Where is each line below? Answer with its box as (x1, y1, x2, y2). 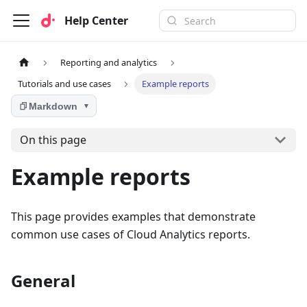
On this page (19, 132, 86, 148)
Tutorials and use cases (18, 77, 112, 90)
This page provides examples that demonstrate (11, 208, 256, 224)
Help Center (64, 13, 128, 28)
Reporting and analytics (60, 56, 158, 69)
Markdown (28, 100, 77, 112)
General (11, 269, 75, 292)
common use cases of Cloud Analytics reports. (11, 226, 250, 242)
